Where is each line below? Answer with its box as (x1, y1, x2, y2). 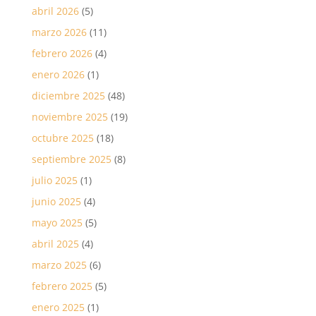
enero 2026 (31, 67, 85, 81)
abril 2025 (31, 236, 79, 250)
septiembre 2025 (31, 152, 111, 166)
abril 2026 (31, 4, 79, 18)
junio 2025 (31, 194, 81, 208)
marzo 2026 (31, 25, 87, 39)
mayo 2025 (31, 215, 83, 229)
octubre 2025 (31, 130, 94, 145)
